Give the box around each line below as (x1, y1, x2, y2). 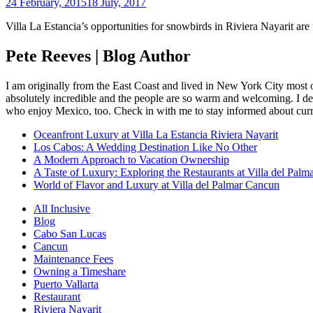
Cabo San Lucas (34, 227, 106, 240)
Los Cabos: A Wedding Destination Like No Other (34, 140, 257, 153)
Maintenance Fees (34, 252, 113, 265)
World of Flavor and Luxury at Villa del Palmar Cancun (34, 178, 279, 191)
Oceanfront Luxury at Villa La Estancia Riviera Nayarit (34, 128, 278, 140)
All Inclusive (34, 202, 90, 214)
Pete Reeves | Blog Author (6, 46, 191, 65)
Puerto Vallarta (34, 277, 99, 290)
